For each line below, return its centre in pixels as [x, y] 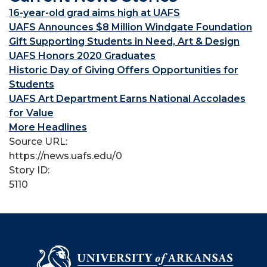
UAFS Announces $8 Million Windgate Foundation [131, 27]
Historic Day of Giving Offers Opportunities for [124, 70]
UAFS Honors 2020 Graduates [82, 56]
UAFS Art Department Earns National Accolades [127, 99]
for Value [31, 113]
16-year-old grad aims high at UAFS [94, 13]
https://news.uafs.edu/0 [66, 156]
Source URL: [39, 142]
